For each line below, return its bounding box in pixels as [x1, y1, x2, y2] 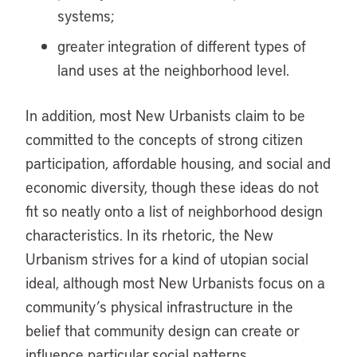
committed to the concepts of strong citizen [25, 129, 303, 149]
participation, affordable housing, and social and [25, 153, 331, 173]
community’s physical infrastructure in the [25, 296, 293, 316]
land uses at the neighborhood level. [57, 60, 289, 80]
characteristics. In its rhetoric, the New [25, 225, 273, 245]
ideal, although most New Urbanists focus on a [25, 273, 325, 292]
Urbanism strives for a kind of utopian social [25, 249, 308, 269]
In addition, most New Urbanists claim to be [25, 105, 305, 125]
